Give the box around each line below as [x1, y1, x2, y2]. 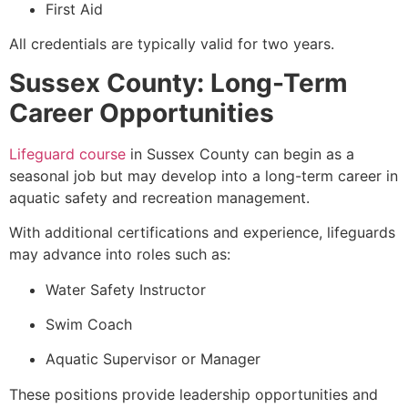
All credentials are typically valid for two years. [9, 35, 334, 54]
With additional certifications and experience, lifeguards [9, 223, 395, 242]
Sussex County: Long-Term [9, 66, 348, 98]
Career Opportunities [9, 97, 274, 128]
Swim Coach [46, 314, 132, 333]
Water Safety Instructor [46, 280, 206, 299]
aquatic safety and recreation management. [9, 188, 310, 207]
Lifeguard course [9, 144, 126, 163]
